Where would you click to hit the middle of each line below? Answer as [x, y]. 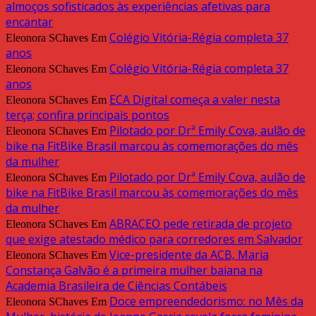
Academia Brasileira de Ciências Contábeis [116, 286]
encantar [29, 22]
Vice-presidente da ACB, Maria [189, 255]
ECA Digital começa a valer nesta [195, 100]
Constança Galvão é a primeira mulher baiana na [134, 271]
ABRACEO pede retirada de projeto [201, 224]
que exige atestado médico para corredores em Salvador [154, 239]
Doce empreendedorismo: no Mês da [206, 302]
